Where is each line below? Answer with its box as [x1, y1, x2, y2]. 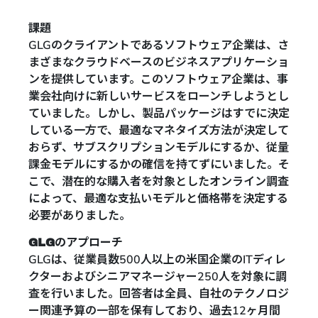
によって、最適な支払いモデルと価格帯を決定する [28, 191, 288, 207]
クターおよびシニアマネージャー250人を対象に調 [28, 269, 287, 285]
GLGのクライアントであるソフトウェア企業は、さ [28, 38, 289, 53]
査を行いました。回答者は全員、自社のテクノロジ [28, 286, 289, 302]
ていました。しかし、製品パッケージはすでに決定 [28, 106, 290, 121]
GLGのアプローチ [28, 236, 123, 249]
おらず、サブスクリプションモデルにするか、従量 [28, 140, 289, 155]
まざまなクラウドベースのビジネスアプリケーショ [28, 55, 289, 70]
